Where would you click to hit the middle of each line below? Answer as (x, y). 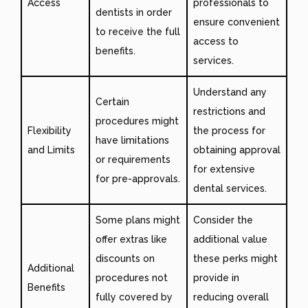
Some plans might (138, 220)
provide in (216, 277)
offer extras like (131, 239)
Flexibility (49, 130)
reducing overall (231, 297)
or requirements (133, 159)
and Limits (51, 150)
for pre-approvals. (138, 178)
